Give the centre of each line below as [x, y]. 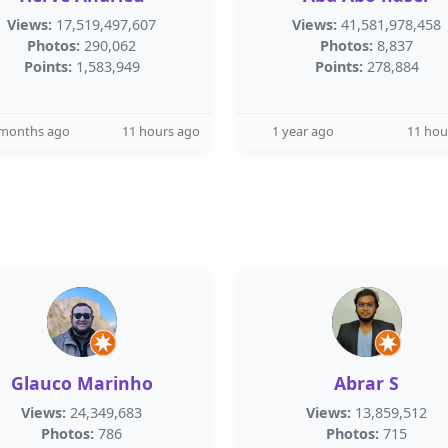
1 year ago [303, 131]
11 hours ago [161, 131]
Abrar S [366, 383]
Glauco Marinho [81, 383]
